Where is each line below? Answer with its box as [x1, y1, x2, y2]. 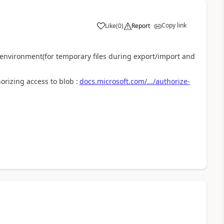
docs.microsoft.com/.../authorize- [79, 76, 190, 86]
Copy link [161, 21, 186, 29]
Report [131, 21, 150, 30]
